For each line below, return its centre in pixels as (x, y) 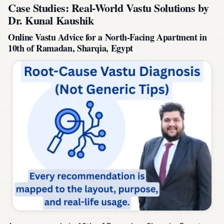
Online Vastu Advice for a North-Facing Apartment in (107, 37)
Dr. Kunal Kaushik (51, 20)
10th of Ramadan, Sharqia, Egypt (70, 48)
